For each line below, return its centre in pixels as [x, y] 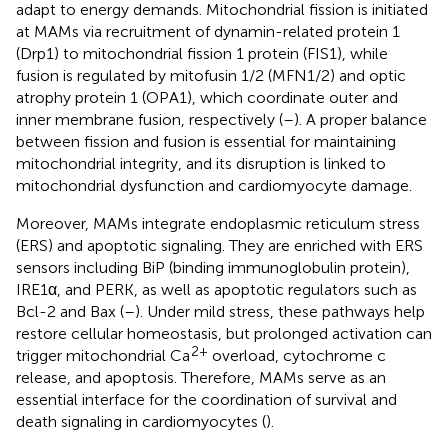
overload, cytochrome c [297, 355]
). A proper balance [360, 119]
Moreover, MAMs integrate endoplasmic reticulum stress [218, 223]
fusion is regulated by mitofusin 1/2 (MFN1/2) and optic [211, 75]
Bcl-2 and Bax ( [70, 311]
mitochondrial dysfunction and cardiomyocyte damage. [214, 185]
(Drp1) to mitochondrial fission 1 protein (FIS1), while [202, 53]
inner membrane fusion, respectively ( [149, 119]
